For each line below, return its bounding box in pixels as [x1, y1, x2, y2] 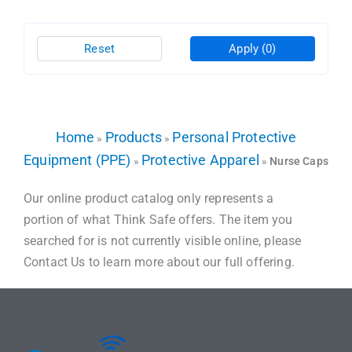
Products [104, 129, 162, 145]
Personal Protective [172, 129, 297, 145]
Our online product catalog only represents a [24, 191, 274, 206]
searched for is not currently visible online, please [24, 233, 302, 248]
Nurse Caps [269, 155, 328, 167]
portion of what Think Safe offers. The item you [24, 212, 293, 227]
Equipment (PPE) [24, 152, 131, 168]
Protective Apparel [141, 152, 259, 168]
